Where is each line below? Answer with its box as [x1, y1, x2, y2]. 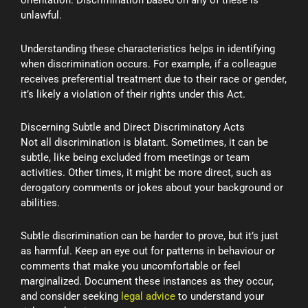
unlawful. [21, 9, 62, 22]
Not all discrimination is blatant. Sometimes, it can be [21, 135, 268, 148]
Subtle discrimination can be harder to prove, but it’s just [21, 230, 278, 243]
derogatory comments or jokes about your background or [21, 181, 283, 194]
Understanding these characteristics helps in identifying [21, 42, 275, 55]
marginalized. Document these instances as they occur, [21, 275, 274, 288]
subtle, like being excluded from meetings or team [21, 151, 250, 164]
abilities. [21, 196, 60, 209]
